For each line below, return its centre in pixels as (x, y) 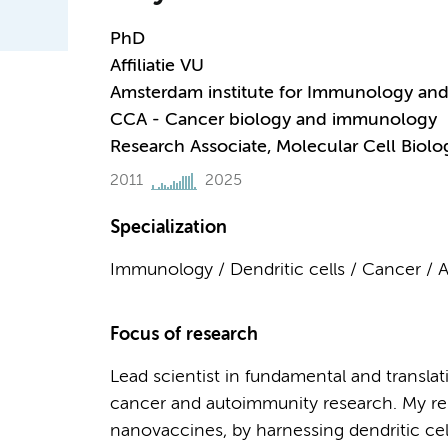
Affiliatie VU (156, 66)
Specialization (168, 228)
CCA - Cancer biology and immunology (273, 120)
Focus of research (183, 335)
